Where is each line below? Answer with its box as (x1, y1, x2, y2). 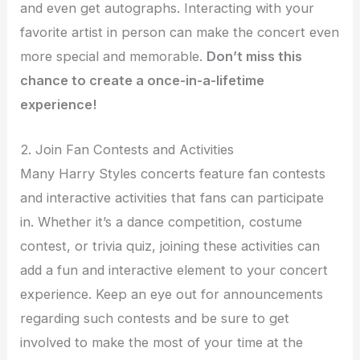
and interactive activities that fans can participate (20, 190, 325, 207)
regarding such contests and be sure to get (20, 310, 290, 327)
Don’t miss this (207, 48, 303, 65)
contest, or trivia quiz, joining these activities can (20, 238, 321, 255)
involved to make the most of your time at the (20, 334, 304, 351)
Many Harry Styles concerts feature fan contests (20, 166, 326, 182)
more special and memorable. (20, 48, 207, 65)
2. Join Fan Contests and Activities (20, 141, 235, 158)
